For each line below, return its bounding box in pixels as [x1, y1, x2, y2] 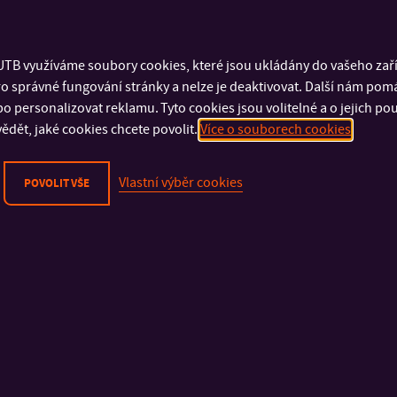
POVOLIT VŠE [24, 175, 90, 192]
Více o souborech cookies [200, 121, 351, 139]
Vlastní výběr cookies [119, 174, 243, 192]
